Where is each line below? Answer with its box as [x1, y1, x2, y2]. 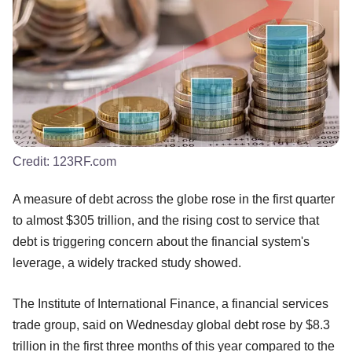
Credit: [13, 154, 53, 168]
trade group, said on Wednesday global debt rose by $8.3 [13, 317, 330, 332]
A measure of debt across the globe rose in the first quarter [13, 192, 335, 206]
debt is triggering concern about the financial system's [13, 234, 310, 248]
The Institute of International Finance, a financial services [13, 296, 328, 310]
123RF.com [53, 154, 116, 168]
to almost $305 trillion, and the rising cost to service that [13, 213, 319, 227]
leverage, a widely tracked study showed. [13, 255, 241, 269]
